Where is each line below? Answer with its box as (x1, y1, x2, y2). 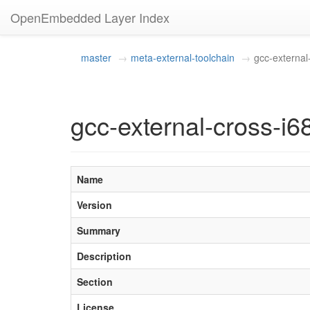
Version (77, 198, 112, 212)
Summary (77, 224, 120, 237)
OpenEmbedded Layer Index (10, 8, 170, 26)
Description (77, 249, 131, 263)
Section (77, 275, 113, 289)
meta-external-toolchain (131, 51, 235, 64)
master (81, 51, 111, 64)
